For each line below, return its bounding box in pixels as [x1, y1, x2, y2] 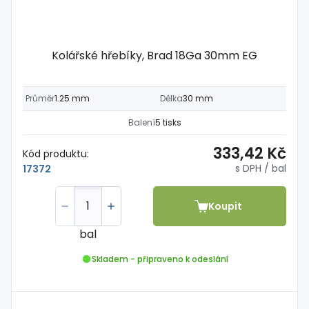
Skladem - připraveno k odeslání [91, 252, 228, 265]
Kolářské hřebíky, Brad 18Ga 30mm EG [52, 48, 257, 63]
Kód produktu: [23, 146, 89, 161]
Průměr [26, 92, 54, 104]
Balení [128, 117, 155, 128]
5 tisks [154, 117, 181, 128]
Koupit [208, 199, 243, 213]
